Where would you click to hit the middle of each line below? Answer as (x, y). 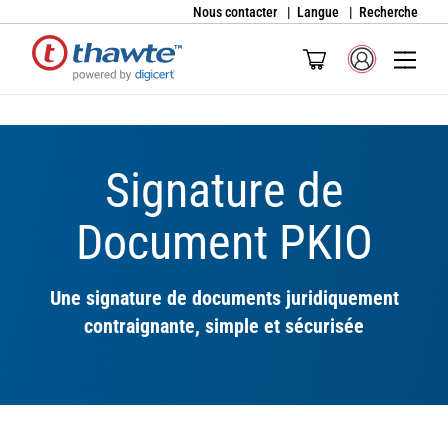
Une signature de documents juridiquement (224, 298)
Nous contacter (235, 11)
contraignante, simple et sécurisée (224, 326)
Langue (318, 11)
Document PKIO (224, 242)
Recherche (388, 11)
